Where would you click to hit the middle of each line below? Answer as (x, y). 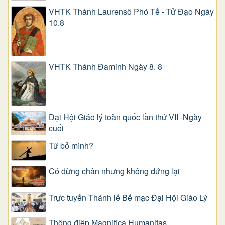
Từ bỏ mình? (71, 146)
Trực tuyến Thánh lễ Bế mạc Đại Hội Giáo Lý (128, 197)
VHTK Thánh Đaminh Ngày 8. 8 (105, 67)
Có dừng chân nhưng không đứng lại (114, 171)
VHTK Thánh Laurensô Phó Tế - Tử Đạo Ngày (131, 11)
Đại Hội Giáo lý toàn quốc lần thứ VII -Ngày (125, 117)
